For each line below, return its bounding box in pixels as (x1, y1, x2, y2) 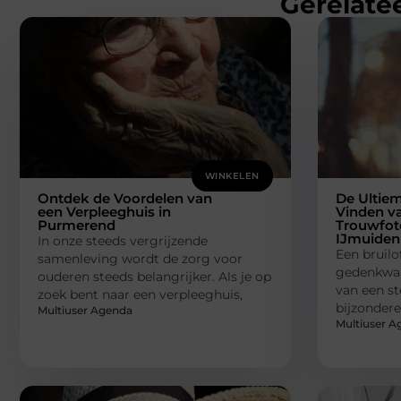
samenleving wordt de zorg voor (38, 251, 243, 266)
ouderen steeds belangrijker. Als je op (38, 269, 271, 284)
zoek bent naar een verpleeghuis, (38, 286, 243, 302)
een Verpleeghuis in (38, 202, 171, 220)
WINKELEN (204, 169, 260, 182)
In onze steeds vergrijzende (38, 233, 208, 248)
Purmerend (38, 216, 115, 234)
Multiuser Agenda (38, 303, 132, 317)
